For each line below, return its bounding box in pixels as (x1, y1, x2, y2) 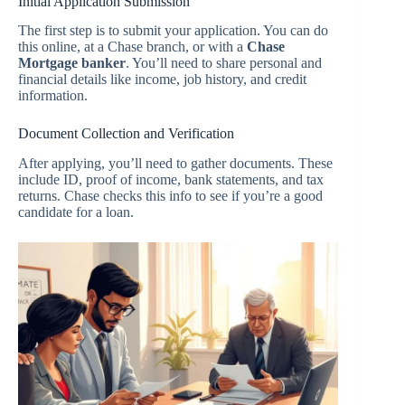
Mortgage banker (18, 55, 126, 71)
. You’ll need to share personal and (126, 55, 322, 71)
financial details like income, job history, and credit (18, 71, 306, 88)
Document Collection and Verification (18, 126, 234, 142)
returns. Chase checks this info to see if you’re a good (18, 188, 323, 204)
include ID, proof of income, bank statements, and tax (18, 172, 324, 188)
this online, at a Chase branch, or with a (18, 39, 247, 55)
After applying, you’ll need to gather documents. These (18, 155, 333, 172)
